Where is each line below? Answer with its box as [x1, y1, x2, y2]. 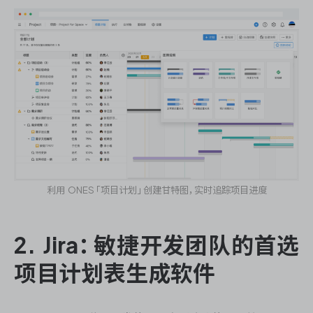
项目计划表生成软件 [14, 262, 215, 285]
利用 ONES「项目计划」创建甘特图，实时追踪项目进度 [46, 185, 267, 196]
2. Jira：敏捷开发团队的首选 [14, 234, 299, 257]
